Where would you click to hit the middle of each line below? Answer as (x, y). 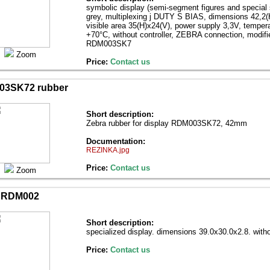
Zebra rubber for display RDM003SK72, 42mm (167, 123)
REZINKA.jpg (108, 150)
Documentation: (116, 141)
